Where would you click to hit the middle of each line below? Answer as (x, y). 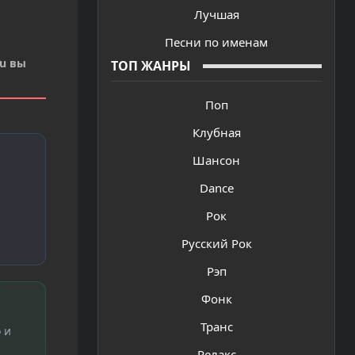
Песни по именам (216, 42)
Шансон (216, 160)
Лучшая (216, 14)
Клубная (216, 133)
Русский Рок (216, 244)
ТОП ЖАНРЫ (151, 66)
